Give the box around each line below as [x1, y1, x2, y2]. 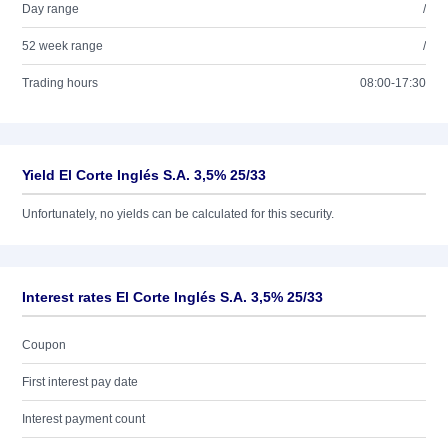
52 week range [22, 39, 103, 53]
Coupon [22, 338, 66, 352]
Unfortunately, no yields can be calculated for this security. [22, 207, 334, 221]
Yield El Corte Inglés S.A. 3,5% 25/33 [22, 167, 266, 183]
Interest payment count [22, 412, 145, 426]
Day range [22, 2, 79, 16]
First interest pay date [22, 375, 138, 389]
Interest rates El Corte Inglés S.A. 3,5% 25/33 [22, 289, 323, 305]
